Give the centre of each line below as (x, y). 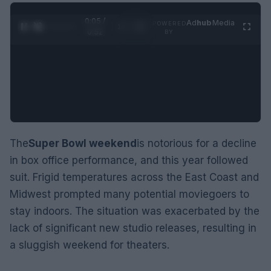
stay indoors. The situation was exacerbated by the (135, 211)
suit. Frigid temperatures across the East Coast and (134, 177)
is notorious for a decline (197, 143)
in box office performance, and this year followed (129, 160)
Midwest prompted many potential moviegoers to (129, 194)
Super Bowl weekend (83, 143)
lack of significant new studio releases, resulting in (133, 228)
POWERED (169, 23)
